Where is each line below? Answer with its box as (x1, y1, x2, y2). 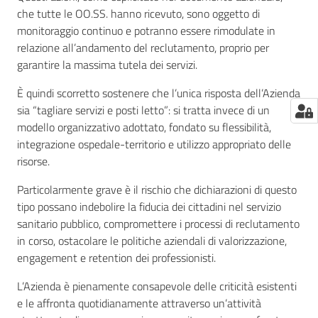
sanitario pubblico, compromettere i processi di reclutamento (17, 215, 300, 232)
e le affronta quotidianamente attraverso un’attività (17, 295, 261, 312)
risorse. (17, 153, 50, 170)
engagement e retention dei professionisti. (17, 249, 216, 266)
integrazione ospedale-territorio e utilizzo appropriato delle (17, 136, 291, 153)
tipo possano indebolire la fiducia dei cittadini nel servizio (17, 198, 281, 215)
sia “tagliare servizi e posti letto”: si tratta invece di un (17, 102, 270, 119)
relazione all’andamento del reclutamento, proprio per (17, 39, 269, 56)
